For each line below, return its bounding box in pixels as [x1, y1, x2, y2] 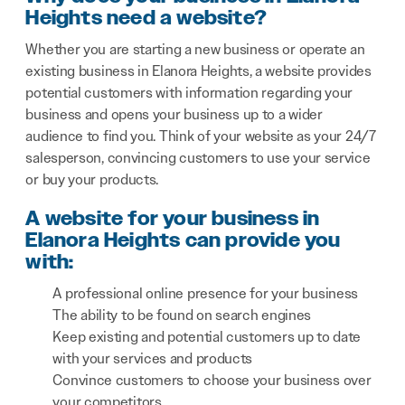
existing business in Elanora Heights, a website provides [25, 61, 372, 81]
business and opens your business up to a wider [25, 105, 323, 125]
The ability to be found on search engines [52, 306, 312, 325]
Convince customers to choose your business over [52, 371, 372, 391]
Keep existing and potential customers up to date [52, 327, 362, 347]
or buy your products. [25, 170, 159, 190]
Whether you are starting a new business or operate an [25, 40, 365, 60]
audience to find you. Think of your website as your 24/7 [25, 127, 376, 146]
